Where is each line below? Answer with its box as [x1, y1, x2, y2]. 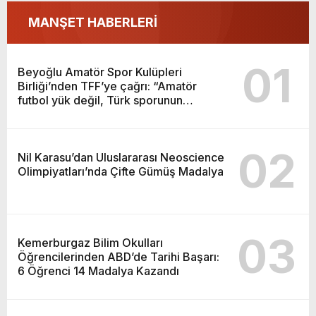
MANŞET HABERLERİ [28, 14, 157, 30]
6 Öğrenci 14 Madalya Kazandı [18, 263, 179, 278]
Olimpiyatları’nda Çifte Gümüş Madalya [18, 164, 224, 178]
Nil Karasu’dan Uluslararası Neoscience [18, 150, 224, 164]
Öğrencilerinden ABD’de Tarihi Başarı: [18, 249, 219, 264]
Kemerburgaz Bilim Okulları [18, 235, 163, 250]
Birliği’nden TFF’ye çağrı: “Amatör [18, 78, 197, 93]
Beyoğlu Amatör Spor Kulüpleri [18, 64, 182, 79]
